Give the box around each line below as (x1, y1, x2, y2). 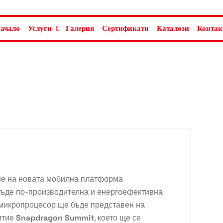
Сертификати (102, 24, 149, 32)
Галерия (65, 24, 94, 32)
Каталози (156, 24, 189, 32)
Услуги (27, 24, 52, 32)
